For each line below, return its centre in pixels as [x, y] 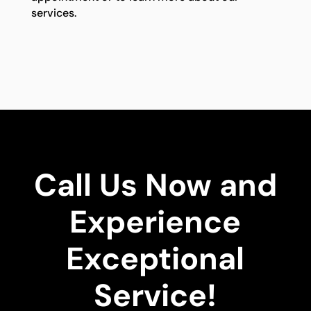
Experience [155, 222]
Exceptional [155, 259]
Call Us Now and [155, 186]
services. [53, 13]
